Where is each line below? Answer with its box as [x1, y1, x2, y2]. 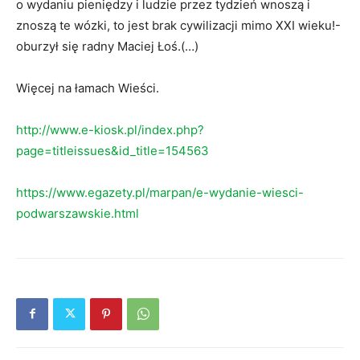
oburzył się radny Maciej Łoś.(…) [16, 38, 198, 54]
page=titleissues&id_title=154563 [16, 142, 209, 158]
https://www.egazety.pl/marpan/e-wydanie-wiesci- [16, 184, 304, 200]
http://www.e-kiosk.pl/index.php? [16, 121, 204, 137]
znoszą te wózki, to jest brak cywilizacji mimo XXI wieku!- [16, 17, 341, 33]
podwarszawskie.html [16, 205, 139, 221]
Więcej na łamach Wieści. [16, 80, 159, 96]
